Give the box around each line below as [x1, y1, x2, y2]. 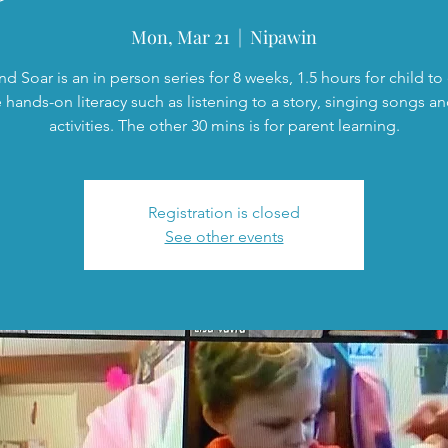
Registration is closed [148, 203, 300, 222]
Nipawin [250, 25, 317, 49]
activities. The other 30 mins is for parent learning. [48, 116, 400, 135]
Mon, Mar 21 [131, 25, 230, 49]
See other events [164, 227, 284, 246]
